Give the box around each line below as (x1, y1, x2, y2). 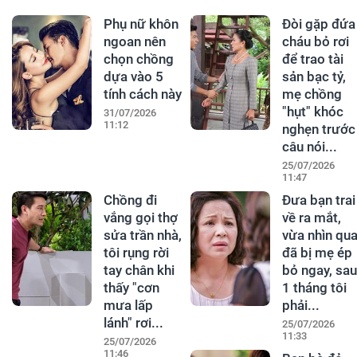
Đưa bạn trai (281, 191, 355, 208)
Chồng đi (103, 191, 157, 208)
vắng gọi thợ (103, 209, 178, 226)
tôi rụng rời (103, 244, 169, 261)
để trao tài (281, 50, 343, 67)
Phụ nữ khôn (103, 15, 178, 32)
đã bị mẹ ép (281, 244, 352, 261)
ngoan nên (103, 33, 166, 49)
